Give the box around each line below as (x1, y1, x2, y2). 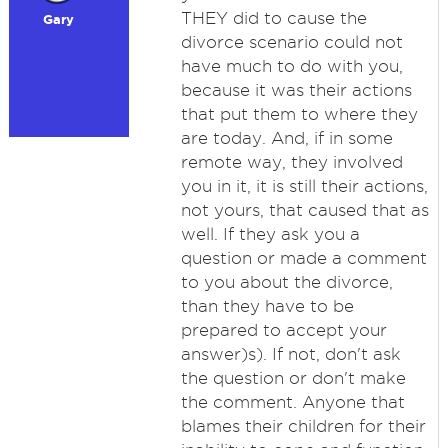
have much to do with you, (180, 57, 403, 75)
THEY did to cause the (180, 9, 367, 27)
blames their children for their (180, 417, 426, 435)
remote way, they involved (180, 153, 403, 171)
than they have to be (180, 297, 354, 315)
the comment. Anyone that (180, 393, 405, 411)
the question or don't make (180, 369, 406, 387)
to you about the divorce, (180, 273, 393, 291)
